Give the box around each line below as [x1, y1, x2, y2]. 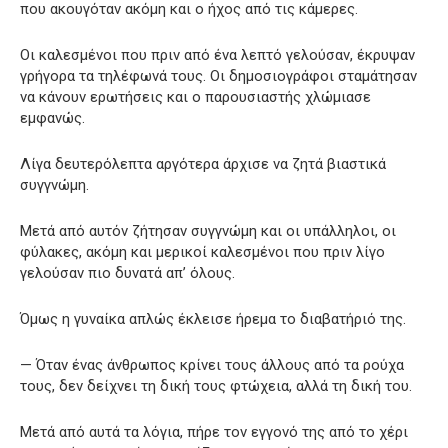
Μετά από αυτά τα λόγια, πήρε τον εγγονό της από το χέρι [20, 423, 408, 442]
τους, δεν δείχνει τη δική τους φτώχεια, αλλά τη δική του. [20, 377, 412, 396]
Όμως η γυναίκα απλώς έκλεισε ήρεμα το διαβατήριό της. [20, 310, 406, 329]
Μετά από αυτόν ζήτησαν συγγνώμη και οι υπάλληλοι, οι [20, 222, 396, 241]
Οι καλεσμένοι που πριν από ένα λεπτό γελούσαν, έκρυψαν [20, 46, 415, 65]
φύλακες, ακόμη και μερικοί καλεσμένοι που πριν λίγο [20, 243, 385, 262]
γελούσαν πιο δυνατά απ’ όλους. [20, 264, 235, 283]
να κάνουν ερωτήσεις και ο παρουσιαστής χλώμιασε [20, 88, 371, 107]
